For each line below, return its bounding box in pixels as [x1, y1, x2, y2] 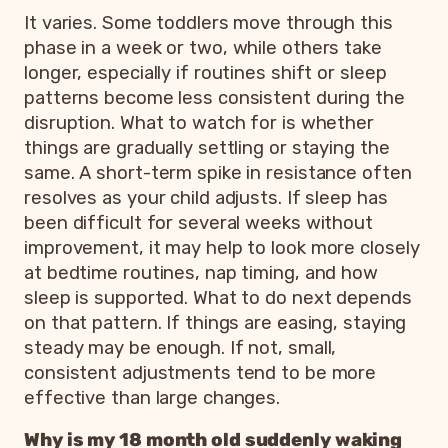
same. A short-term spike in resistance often [24, 162, 412, 185]
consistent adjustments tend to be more [24, 362, 377, 385]
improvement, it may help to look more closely [24, 237, 420, 260]
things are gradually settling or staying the [24, 137, 390, 160]
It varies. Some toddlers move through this [24, 12, 393, 35]
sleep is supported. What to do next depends [24, 287, 412, 310]
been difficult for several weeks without [24, 212, 373, 235]
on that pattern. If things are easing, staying [24, 312, 407, 335]
